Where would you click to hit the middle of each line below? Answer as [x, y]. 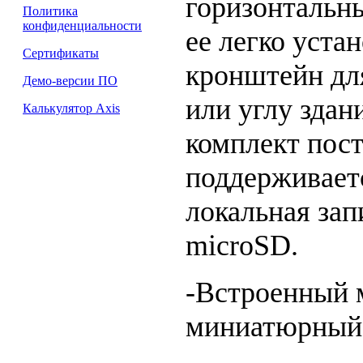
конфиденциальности [82, 26]
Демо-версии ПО [70, 81]
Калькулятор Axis [71, 108]
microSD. [242, 245]
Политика [50, 11]
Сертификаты [61, 53]
